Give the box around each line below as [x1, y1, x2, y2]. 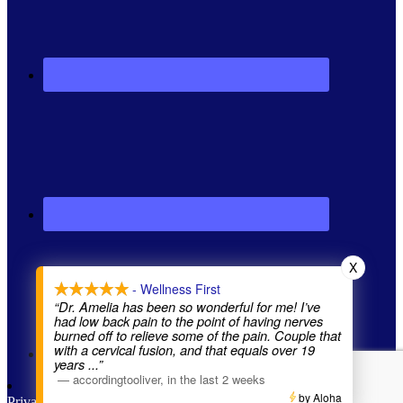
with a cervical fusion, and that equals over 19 [54, 341, 315, 359]
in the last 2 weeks [167, 371, 265, 388]
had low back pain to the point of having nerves [54, 312, 323, 330]
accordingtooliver [73, 371, 160, 388]
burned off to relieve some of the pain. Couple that [54, 327, 341, 345]
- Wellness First [129, 280, 220, 298]
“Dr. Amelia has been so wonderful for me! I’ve [54, 298, 320, 316]
